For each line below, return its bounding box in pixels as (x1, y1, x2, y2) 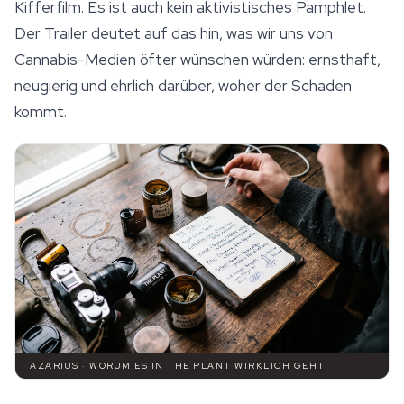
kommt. (14, 102, 67, 122)
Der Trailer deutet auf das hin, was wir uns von (14, 23, 333, 43)
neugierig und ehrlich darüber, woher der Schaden (14, 76, 352, 96)
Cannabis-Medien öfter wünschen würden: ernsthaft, (14, 50, 381, 69)
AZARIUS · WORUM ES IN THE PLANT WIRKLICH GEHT (30, 360, 326, 372)
